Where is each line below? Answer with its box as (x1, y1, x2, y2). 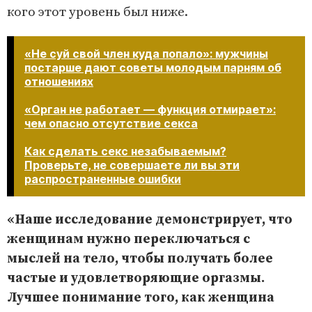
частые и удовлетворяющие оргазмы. (7, 270, 265, 287)
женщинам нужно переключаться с (7, 231, 250, 248)
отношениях (24, 75, 93, 89)
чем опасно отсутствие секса (24, 116, 198, 131)
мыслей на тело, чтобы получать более (7, 251, 273, 267)
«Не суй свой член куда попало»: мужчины (24, 47, 268, 61)
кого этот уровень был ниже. (7, 4, 188, 21)
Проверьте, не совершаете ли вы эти (24, 158, 240, 173)
